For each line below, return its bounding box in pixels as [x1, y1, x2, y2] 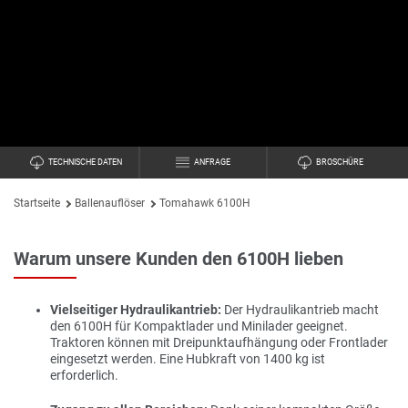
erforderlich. [50, 368, 118, 382]
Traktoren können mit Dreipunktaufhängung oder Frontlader [50, 335, 388, 350]
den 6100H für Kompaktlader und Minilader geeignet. [50, 319, 348, 333]
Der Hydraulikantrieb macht [221, 302, 379, 317]
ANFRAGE [194, 158, 230, 167]
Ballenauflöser [75, 197, 145, 209]
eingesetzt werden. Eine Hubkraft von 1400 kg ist [50, 352, 325, 366]
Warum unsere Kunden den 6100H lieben [14, 248, 343, 270]
